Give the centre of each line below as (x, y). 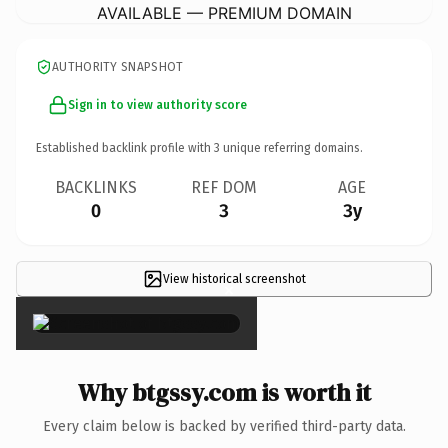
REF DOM (224, 187)
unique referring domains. (291, 147)
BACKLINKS (96, 187)
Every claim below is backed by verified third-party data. (224, 426)
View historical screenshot (234, 278)
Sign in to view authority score (157, 104)
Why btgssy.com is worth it (224, 392)
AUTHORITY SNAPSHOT (118, 66)
